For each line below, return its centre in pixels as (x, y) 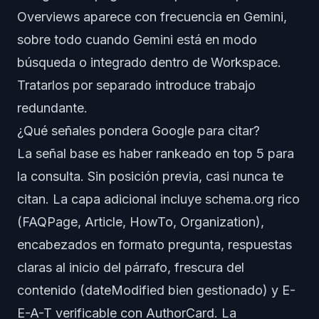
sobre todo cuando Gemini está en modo (137, 40)
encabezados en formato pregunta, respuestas (155, 245)
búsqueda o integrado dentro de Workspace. (149, 62)
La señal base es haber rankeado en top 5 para (156, 153)
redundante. (52, 108)
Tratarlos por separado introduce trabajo (136, 85)
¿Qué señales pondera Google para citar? (138, 131)
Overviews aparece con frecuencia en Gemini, (152, 17)
